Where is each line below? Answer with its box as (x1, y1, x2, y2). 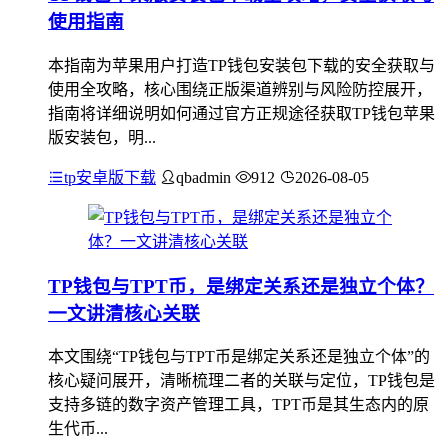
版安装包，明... (48, 128, 156, 146)
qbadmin (176, 168, 231, 186)
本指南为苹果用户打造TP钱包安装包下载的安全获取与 (48, 56, 435, 74)
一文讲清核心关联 (48, 302, 200, 324)
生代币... (48, 420, 108, 438)
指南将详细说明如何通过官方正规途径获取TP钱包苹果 (48, 104, 435, 122)
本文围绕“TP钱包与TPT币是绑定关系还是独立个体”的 (48, 348, 430, 366)
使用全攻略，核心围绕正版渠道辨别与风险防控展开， (48, 80, 432, 98)
